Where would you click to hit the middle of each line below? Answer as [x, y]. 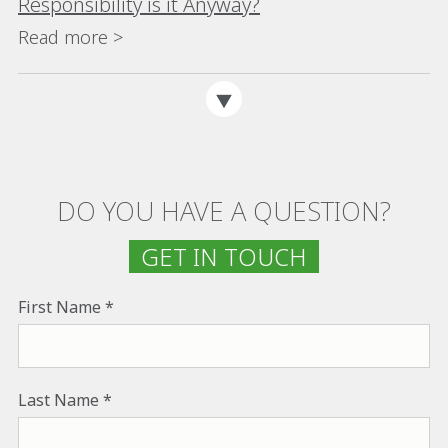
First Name [59, 306]
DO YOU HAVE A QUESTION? [224, 210]
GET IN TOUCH [224, 256]
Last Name [58, 399]
